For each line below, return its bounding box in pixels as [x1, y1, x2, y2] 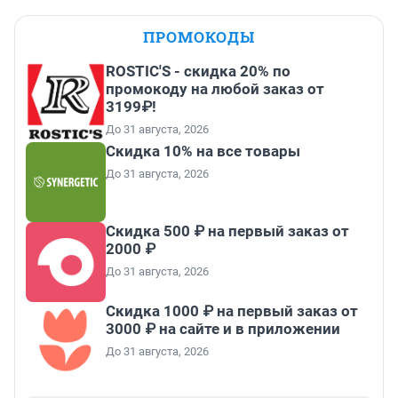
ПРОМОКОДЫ [143, 27, 255, 48]
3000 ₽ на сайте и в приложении [106, 320, 340, 338]
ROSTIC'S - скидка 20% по [106, 62, 291, 81]
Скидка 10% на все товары [106, 142, 300, 161]
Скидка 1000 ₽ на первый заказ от [106, 302, 358, 321]
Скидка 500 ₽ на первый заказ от [106, 222, 349, 241]
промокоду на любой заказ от [106, 80, 324, 99]
